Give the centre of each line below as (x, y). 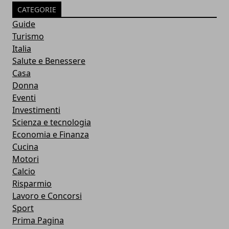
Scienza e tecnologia (52, 122)
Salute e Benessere (49, 61)
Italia (22, 48)
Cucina (25, 146)
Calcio (24, 171)
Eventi (24, 97)
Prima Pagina (38, 220)
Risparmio (32, 183)
